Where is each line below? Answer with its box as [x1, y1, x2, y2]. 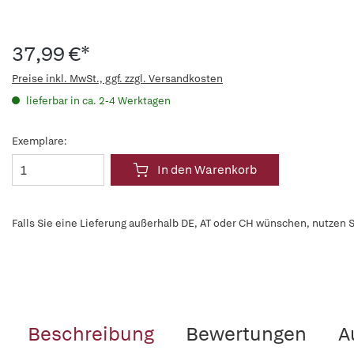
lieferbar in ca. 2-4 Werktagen [24, 94, 171, 107]
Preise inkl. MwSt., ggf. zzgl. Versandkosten [12, 72, 223, 85]
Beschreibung [28, 322, 154, 346]
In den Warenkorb [157, 162, 257, 178]
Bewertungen [186, 322, 307, 346]
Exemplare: [12, 134, 67, 148]
